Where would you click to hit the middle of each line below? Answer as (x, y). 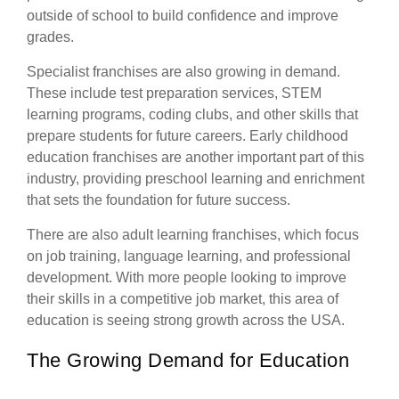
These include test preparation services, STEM (174, 94)
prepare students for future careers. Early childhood (187, 136)
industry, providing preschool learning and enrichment (195, 179)
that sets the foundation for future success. (159, 200)
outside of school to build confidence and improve (183, 16)
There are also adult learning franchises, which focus (193, 235)
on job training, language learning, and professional (189, 256)
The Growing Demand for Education (188, 361)
